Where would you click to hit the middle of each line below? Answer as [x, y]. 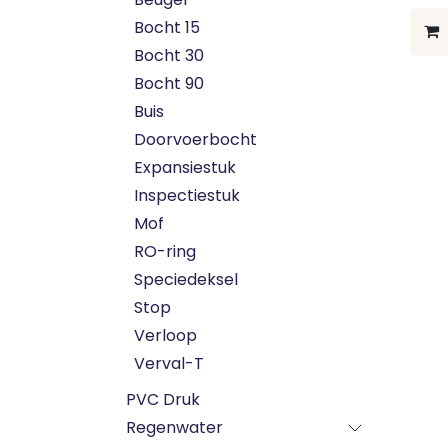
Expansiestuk [185, 167]
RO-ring [165, 251]
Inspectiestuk [187, 195]
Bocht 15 [167, 27]
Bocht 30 [169, 55]
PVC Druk [163, 399]
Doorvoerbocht [195, 139]
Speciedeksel [186, 279]
